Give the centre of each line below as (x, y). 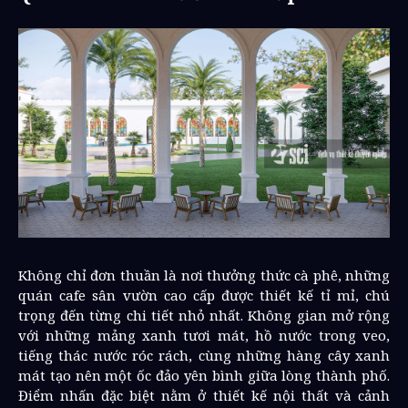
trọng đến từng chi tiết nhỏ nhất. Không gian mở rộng (204, 315)
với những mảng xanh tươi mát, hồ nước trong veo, (204, 335)
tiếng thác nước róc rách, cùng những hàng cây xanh (204, 355)
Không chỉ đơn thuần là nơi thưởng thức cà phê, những (204, 275)
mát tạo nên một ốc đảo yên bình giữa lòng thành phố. (204, 375)
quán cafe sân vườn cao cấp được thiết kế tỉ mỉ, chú (204, 295)
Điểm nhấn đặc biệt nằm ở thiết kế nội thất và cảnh (204, 395)
